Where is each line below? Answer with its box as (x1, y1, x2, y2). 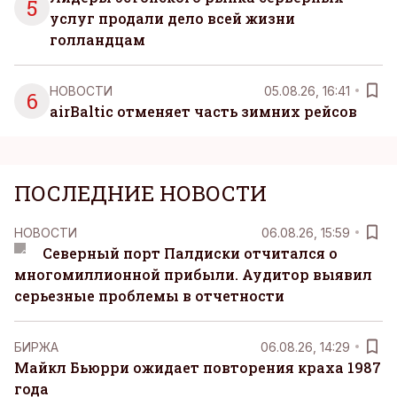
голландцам (50, 30, 145, 49)
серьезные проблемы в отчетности (14, 286, 284, 305)
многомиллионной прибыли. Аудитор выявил (14, 265, 372, 284)
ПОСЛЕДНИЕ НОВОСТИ (14, 179, 267, 207)
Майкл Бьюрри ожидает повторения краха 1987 (14, 358, 381, 377)
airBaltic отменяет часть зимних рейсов (50, 102, 357, 121)
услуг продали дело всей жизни (50, 9, 295, 27)
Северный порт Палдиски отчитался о (42, 244, 338, 262)
